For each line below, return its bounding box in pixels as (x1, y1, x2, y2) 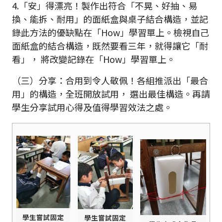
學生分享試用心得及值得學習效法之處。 (12, 101, 172, 114)
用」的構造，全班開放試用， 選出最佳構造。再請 (12, 87, 210, 101)
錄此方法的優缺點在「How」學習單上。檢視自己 (12, 26, 209, 39)
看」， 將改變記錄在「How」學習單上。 (12, 53, 175, 66)
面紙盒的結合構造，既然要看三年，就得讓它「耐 (12, 39, 208, 53)
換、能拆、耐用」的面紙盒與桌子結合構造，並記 (12, 12, 208, 26)
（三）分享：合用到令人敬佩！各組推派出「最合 (12, 74, 208, 87)
